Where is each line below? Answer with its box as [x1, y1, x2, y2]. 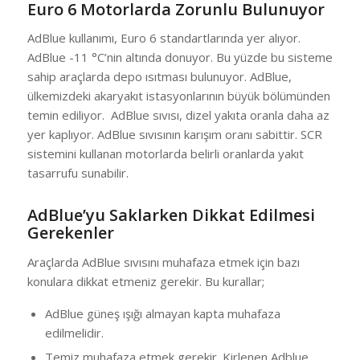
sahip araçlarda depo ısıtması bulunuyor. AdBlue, [27, 68, 292, 85]
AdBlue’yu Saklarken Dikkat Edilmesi [27, 204, 315, 227]
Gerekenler [27, 222, 114, 244]
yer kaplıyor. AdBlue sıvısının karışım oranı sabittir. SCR [27, 126, 322, 143]
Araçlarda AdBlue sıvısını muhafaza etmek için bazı [27, 254, 300, 270]
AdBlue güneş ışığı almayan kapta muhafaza [44, 305, 280, 321]
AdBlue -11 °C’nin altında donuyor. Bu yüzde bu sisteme [27, 49, 333, 66]
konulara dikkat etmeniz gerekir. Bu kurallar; [27, 273, 264, 289]
